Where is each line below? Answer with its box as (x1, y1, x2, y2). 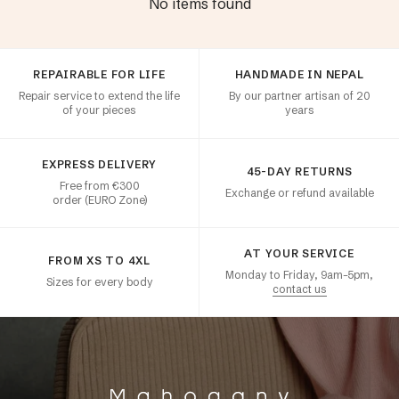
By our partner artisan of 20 (228, 89, 370, 102)
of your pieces (62, 103, 136, 117)
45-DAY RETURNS (246, 164, 353, 178)
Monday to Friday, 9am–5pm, (225, 267, 373, 281)
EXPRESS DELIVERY (42, 157, 157, 171)
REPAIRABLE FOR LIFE (33, 68, 166, 81)
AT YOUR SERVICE (244, 246, 354, 260)
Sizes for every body (45, 274, 153, 289)
